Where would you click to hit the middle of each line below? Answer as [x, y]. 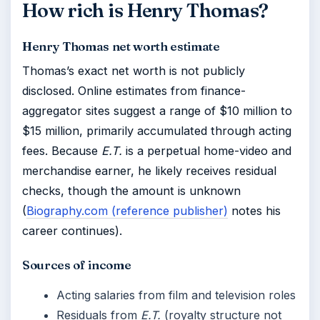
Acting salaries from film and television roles [176, 295]
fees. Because [62, 151]
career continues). [72, 231]
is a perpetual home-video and [207, 151]
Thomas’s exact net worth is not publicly [134, 71]
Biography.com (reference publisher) [127, 211]
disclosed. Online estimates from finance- [134, 91]
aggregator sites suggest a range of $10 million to [157, 111]
